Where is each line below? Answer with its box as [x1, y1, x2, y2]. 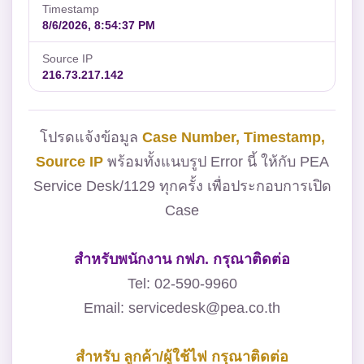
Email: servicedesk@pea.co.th [84, 299, 280, 316]
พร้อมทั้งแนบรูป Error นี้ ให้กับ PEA [102, 153, 329, 170]
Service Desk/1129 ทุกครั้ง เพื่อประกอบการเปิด [32, 177, 331, 194]
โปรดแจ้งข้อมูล [39, 128, 142, 145]
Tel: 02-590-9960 [127, 275, 237, 292]
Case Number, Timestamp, [141, 128, 325, 145]
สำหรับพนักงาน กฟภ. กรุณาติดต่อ [74, 250, 290, 267]
